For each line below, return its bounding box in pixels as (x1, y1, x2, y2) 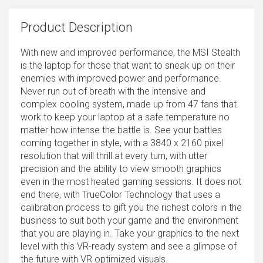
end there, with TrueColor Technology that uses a (21, 189, 220, 201)
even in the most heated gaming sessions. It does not (21, 176, 241, 188)
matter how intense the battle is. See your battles (21, 124, 222, 136)
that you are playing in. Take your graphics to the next (21, 228, 239, 240)
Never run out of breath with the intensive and (21, 86, 205, 97)
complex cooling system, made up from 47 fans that (21, 99, 237, 110)
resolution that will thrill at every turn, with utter (21, 150, 207, 162)
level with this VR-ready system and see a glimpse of (21, 241, 237, 252)
